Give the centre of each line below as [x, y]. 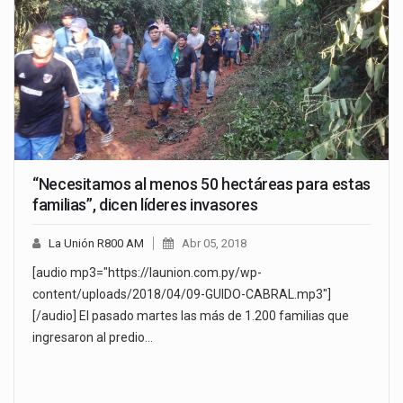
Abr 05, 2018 [214, 243]
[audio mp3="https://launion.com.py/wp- [147, 272]
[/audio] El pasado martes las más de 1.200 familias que [191, 315]
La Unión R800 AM [96, 243]
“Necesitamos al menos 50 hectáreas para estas [201, 184]
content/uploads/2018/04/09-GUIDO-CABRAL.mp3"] [182, 294]
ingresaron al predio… [93, 337]
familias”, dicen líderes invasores [145, 204]
